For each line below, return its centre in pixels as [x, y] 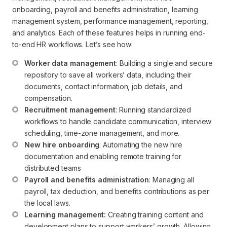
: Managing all [173, 179]
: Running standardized [155, 109]
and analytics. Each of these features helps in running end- [109, 32]
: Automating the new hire [142, 144]
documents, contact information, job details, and [104, 86]
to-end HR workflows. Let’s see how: [73, 44]
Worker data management [70, 63]
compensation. [48, 98]
